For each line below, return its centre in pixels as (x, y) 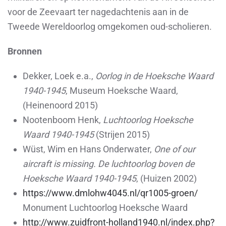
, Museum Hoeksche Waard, (122, 91)
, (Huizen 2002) (166, 178)
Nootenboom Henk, (63, 120)
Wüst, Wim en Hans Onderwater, (88, 149)
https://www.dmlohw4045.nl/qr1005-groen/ (110, 193)
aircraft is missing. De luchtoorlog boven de (109, 164)
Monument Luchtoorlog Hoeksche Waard (105, 208)
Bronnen (25, 51)
